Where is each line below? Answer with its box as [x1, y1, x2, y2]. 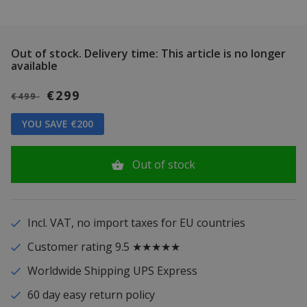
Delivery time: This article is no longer [82, 45, 286, 61]
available [11, 58, 58, 73]
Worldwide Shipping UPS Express [27, 262, 197, 278]
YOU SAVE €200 [22, 116, 93, 130]
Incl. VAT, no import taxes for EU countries [27, 214, 245, 230]
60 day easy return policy [27, 286, 155, 302]
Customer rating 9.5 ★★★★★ [27, 238, 180, 254]
